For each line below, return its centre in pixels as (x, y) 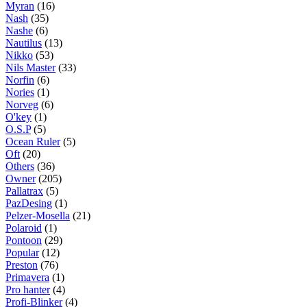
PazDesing (29, 203)
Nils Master (30, 67)
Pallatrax (24, 191)
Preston (22, 265)
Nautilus (24, 42)
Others (20, 166)
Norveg (22, 104)
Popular (22, 252)
